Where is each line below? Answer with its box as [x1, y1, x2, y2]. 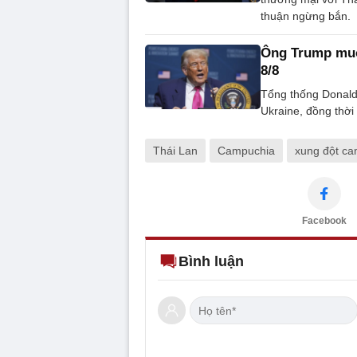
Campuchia [218, 144, 275, 158]
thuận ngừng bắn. [261, 10, 351, 23]
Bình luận [178, 253, 244, 270]
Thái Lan [153, 144, 198, 158]
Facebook [302, 215, 347, 227]
